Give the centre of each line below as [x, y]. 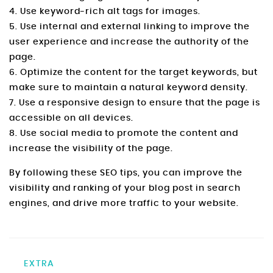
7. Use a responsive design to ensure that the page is [135, 103]
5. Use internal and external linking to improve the [129, 27]
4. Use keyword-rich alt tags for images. [105, 12]
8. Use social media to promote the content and [124, 134]
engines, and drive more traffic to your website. [124, 204]
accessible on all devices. [71, 119]
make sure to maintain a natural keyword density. [129, 88]
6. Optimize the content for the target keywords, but [133, 73]
